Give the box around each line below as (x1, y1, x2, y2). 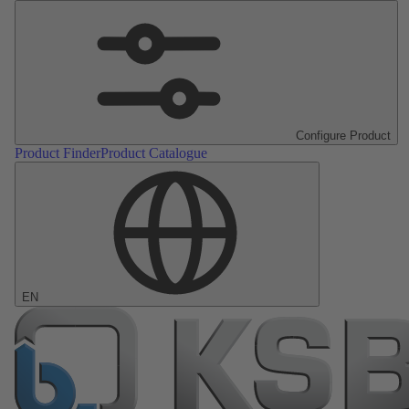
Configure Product (296, 129, 391, 142)
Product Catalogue (100, 145, 207, 161)
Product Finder (15, 145, 100, 161)
